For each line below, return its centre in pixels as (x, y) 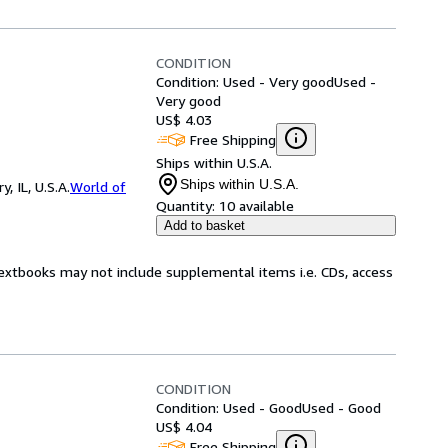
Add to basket (204, 225)
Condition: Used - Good (229, 407)
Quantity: (185, 205)
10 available (256, 205)
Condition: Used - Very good (245, 81)
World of (98, 186)
